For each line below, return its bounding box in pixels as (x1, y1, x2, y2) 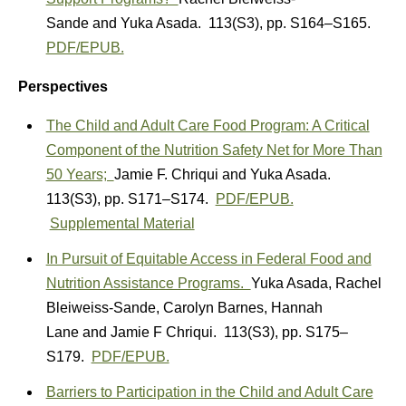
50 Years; (45, 166, 114, 182)
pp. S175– (281, 324, 348, 340)
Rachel (334, 275, 382, 291)
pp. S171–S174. (103, 190, 216, 207)
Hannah (270, 299, 323, 315)
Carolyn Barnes (162, 299, 264, 315)
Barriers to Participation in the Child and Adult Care (45, 383, 373, 400)
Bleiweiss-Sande (45, 299, 156, 315)
